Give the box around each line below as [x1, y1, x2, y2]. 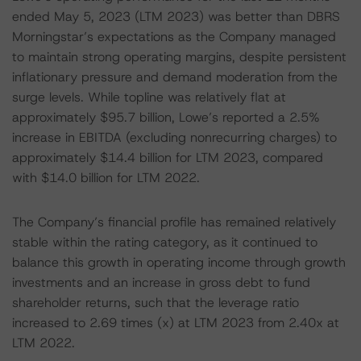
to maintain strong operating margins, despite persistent [12, 48, 346, 65]
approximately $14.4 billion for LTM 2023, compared [12, 149, 323, 166]
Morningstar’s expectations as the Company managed [12, 28, 336, 45]
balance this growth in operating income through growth [12, 254, 346, 271]
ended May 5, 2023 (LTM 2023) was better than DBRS [12, 8, 340, 25]
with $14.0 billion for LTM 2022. [12, 169, 200, 186]
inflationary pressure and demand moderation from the [12, 68, 338, 85]
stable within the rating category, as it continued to [12, 234, 317, 251]
